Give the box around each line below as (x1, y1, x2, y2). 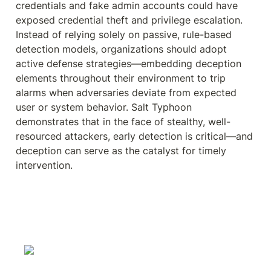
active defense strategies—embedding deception (16, 57, 241, 70)
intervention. (16, 159, 73, 171)
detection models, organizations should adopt (16, 43, 227, 55)
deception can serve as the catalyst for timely (16, 145, 226, 157)
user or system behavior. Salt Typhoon (16, 101, 192, 113)
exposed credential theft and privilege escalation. (16, 14, 243, 26)
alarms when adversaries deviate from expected (16, 87, 237, 99)
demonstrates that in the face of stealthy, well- (16, 116, 230, 128)
